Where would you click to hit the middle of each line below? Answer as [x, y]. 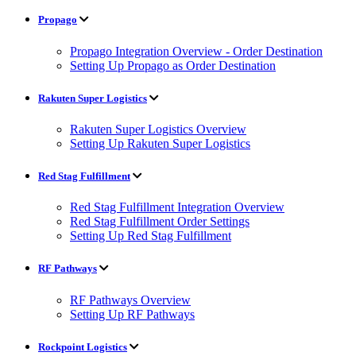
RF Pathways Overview [130, 300]
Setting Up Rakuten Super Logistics [160, 143]
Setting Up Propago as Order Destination [173, 65]
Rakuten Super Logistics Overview [158, 129]
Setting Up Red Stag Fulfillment [151, 236]
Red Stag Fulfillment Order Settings [160, 222]
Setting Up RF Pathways [132, 314]
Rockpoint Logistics [83, 346]
